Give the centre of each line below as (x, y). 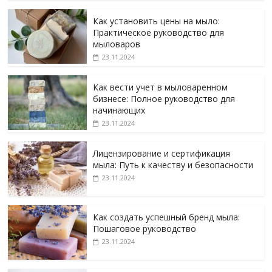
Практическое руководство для (159, 33)
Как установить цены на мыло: (157, 21)
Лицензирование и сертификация (162, 154)
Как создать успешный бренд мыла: (167, 217)
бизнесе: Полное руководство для (164, 99)
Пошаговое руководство (145, 229)
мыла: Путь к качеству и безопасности (173, 165)
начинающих (119, 110)
